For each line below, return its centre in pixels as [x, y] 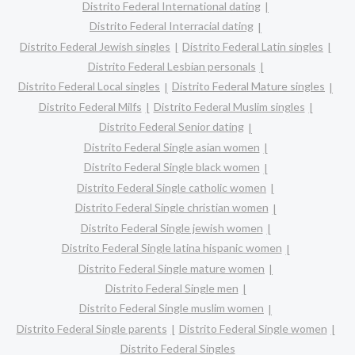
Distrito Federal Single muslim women [172, 308]
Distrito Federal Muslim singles [229, 106]
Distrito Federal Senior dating [172, 127]
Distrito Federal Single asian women [172, 147]
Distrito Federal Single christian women [172, 208]
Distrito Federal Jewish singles [95, 46]
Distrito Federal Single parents [92, 328]
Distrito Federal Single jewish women [172, 227]
